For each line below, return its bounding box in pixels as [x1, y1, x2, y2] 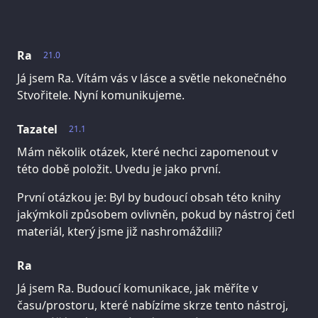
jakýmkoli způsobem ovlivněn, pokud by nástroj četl [17, 207, 295, 222]
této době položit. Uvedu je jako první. [17, 161, 221, 177]
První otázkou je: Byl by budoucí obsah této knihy [17, 190, 280, 205]
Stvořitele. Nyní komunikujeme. [17, 87, 185, 104]
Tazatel [17, 121, 57, 138]
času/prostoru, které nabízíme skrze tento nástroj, [17, 297, 288, 313]
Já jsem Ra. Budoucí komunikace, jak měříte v [17, 280, 258, 296]
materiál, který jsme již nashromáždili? [17, 224, 222, 239]
